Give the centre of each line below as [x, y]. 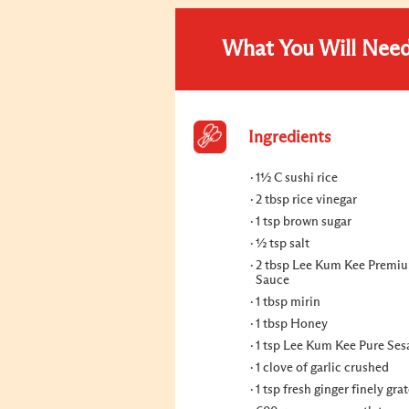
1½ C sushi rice [297, 178]
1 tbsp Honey [292, 324]
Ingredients [289, 138]
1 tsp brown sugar [304, 222]
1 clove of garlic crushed [322, 368]
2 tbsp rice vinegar [306, 200]
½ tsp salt [283, 244]
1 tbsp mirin [288, 302]
